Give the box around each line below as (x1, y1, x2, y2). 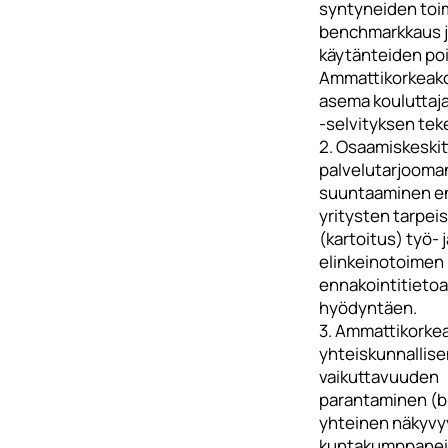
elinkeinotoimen (318, 250, 444, 273)
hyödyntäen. (318, 296, 417, 319)
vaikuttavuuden (318, 365, 439, 388)
